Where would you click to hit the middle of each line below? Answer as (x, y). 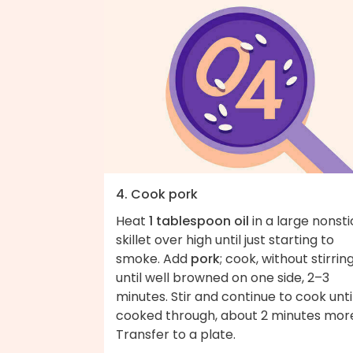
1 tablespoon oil (199, 221)
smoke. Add (153, 259)
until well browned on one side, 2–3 (223, 278)
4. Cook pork (157, 195)
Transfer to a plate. (176, 335)
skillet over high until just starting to (225, 240)
